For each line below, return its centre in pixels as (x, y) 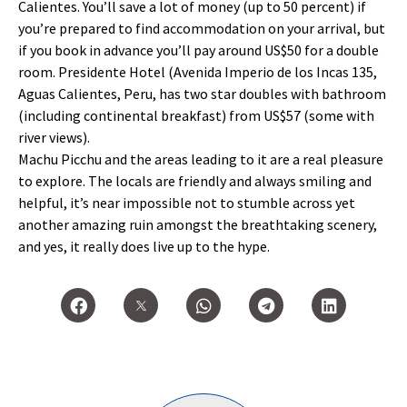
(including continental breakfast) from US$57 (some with (196, 115)
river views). (54, 137)
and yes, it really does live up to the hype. (144, 246)
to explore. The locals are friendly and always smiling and (195, 181)
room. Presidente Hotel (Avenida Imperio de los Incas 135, (198, 72)
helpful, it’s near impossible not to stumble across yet (187, 203)
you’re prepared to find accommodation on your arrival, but (202, 28)
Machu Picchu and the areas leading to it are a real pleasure (201, 159)
